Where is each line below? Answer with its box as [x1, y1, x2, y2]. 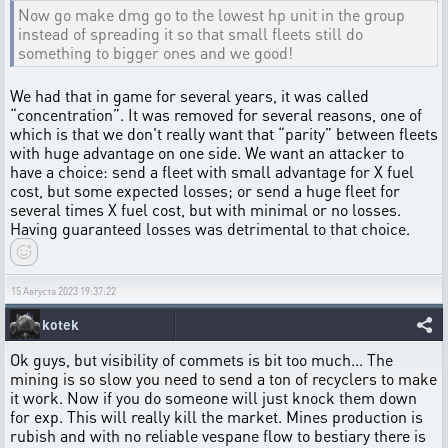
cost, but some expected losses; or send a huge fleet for [10, 179, 400, 201]
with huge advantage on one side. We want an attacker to [10, 141, 404, 163]
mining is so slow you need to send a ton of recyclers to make [10, 367, 437, 389]
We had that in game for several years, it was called [10, 84, 369, 106]
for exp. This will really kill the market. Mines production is [10, 405, 423, 427]
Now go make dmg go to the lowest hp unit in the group [18, 3, 405, 25]
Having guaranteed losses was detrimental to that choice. [10, 217, 410, 239]
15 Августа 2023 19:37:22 [11, 284, 116, 297]
